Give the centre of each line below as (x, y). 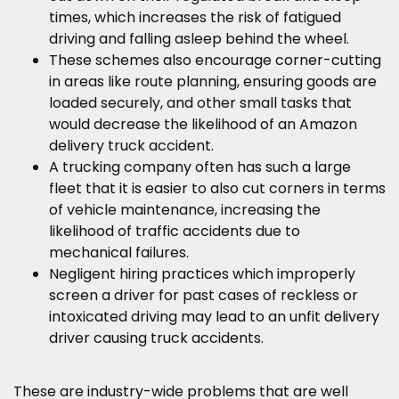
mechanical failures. (119, 253)
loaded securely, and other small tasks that (200, 103)
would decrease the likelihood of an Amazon (203, 125)
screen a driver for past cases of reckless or (204, 296)
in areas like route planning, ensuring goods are (213, 82)
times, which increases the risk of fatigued (195, 18)
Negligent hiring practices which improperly (202, 274)
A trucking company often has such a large (200, 167)
